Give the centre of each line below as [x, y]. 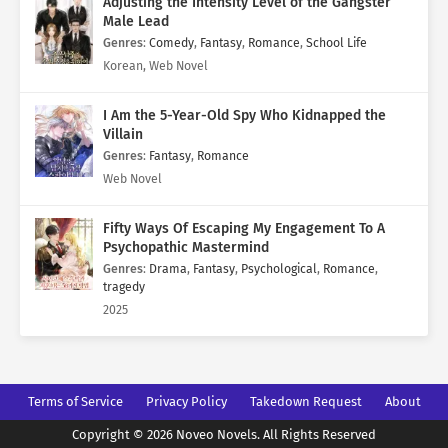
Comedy [171, 43]
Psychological [279, 269]
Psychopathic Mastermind [186, 248]
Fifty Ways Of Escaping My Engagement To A [244, 229]
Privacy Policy [186, 402]
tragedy [124, 287]
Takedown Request [305, 402]
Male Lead [136, 22]
